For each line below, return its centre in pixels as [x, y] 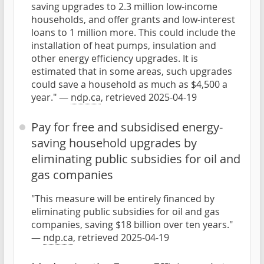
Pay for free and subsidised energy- [127, 127]
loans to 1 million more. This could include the [133, 32]
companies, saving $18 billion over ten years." [132, 224]
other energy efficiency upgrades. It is [115, 58]
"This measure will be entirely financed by [123, 198]
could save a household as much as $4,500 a [129, 84]
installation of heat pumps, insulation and [124, 45]
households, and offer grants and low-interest [133, 19]
